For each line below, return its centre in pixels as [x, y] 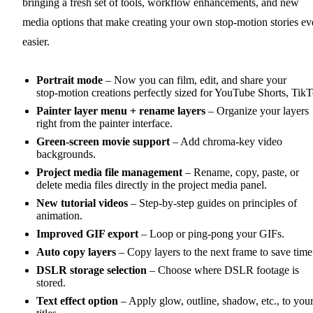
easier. [36, 41]
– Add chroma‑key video [226, 141]
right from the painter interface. [104, 123]
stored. [51, 282]
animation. [59, 215]
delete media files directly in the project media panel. [152, 184]
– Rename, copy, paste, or [241, 172]
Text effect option [77, 300]
